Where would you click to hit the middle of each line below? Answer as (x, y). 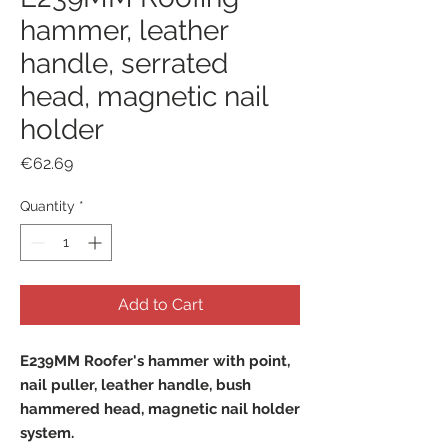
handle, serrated (124, 63)
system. (47, 433)
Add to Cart (160, 304)
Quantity (47, 206)
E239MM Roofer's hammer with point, (155, 361)
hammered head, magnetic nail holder (160, 409)
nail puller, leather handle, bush (135, 385)
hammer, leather (124, 30)
